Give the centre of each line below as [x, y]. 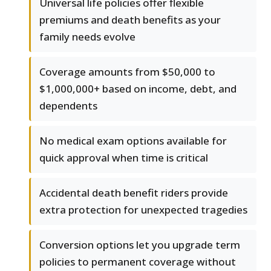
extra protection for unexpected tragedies [143, 210]
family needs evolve [87, 37]
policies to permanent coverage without [138, 262]
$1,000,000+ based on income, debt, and [138, 89]
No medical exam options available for [133, 141]
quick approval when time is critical [124, 158]
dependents [68, 106]
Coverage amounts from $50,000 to [127, 72]
